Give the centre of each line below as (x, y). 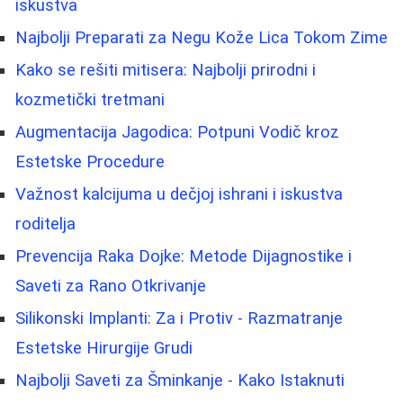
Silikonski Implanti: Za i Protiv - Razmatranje (179, 318)
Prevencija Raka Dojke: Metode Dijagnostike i (184, 256)
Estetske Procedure (90, 161)
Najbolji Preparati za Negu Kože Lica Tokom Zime (201, 37)
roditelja (45, 224)
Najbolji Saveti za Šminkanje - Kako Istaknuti (180, 380)
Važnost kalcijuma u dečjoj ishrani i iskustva (179, 194)
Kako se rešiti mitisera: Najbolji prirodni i (166, 70)
